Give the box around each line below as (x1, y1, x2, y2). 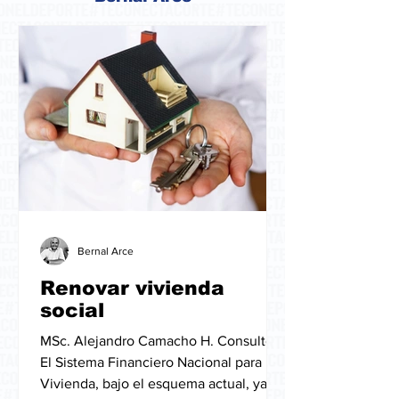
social (40, 299, 104, 322)
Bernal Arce (77, 245, 134, 257)
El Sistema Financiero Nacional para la (40, 354, 276, 370)
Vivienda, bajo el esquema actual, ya (40, 376, 267, 391)
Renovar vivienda (40, 277, 224, 299)
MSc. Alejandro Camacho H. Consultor (40, 333, 278, 348)
